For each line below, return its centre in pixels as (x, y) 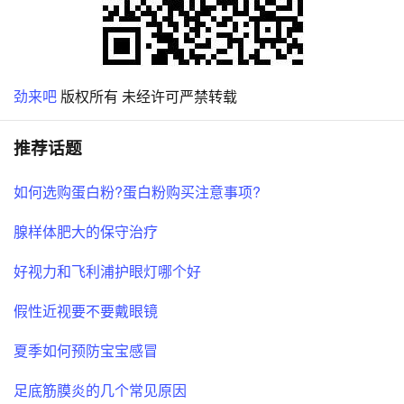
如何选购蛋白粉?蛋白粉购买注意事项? (137, 192)
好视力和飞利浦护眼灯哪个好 (107, 271)
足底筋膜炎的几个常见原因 (100, 390)
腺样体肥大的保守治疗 (86, 232)
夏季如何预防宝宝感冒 (86, 351)
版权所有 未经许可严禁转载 (147, 96)
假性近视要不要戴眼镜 (86, 311)
